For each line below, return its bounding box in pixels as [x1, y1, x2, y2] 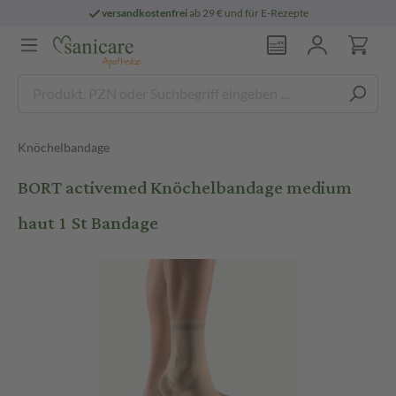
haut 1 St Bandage [18, 206, 158, 240]
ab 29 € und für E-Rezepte [187, 6, 309, 19]
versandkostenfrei [102, 6, 188, 19]
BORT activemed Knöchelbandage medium [18, 171, 352, 205]
